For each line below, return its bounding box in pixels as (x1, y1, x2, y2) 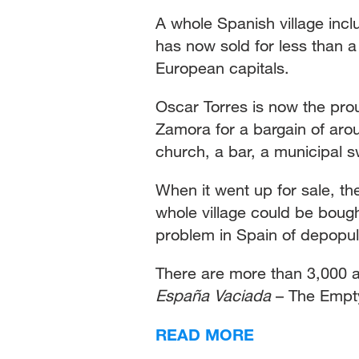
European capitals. (155, 58, 294, 77)
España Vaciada (155, 285, 271, 305)
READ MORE (155, 324, 254, 344)
